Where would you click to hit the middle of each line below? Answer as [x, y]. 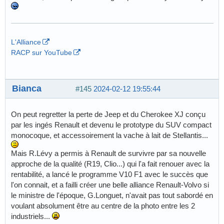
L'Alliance [26, 42]
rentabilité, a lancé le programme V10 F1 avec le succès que [109, 174]
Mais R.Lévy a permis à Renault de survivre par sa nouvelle [108, 153]
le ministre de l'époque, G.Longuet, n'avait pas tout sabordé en [112, 195]
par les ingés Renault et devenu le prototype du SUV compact [111, 125]
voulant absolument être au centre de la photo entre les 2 [103, 206]
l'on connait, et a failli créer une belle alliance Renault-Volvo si [110, 185]
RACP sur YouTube [41, 52]
